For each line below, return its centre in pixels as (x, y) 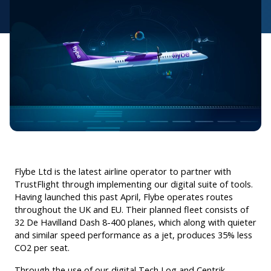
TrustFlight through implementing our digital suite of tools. (134, 184)
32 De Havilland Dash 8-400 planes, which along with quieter (135, 223)
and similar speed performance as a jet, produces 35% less (133, 235)
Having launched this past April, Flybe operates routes (124, 197)
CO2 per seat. (42, 248)
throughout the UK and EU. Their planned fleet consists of (132, 210)
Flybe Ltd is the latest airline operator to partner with (123, 172)
